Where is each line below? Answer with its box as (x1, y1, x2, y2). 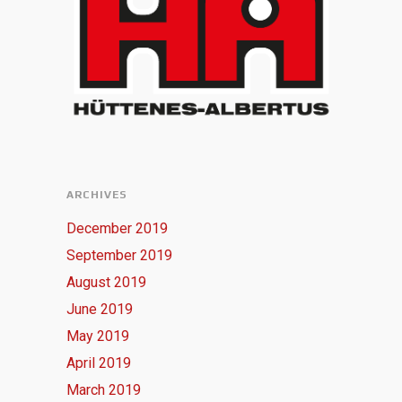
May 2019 (66, 328, 129, 345)
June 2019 (66, 301, 133, 319)
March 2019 (66, 381, 141, 399)
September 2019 (66, 247, 172, 265)
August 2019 (66, 274, 146, 292)
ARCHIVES (66, 188, 127, 202)
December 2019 (66, 220, 168, 238)
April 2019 (66, 354, 131, 372)
